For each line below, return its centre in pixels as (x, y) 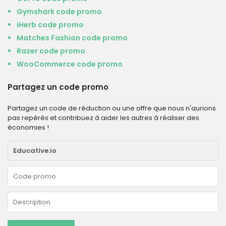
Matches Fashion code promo (72, 38)
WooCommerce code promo (70, 64)
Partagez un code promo (58, 87)
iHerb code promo (50, 25)
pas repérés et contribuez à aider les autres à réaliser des (103, 118)
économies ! (28, 127)
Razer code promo (51, 51)
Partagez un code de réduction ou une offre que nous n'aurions (112, 108)
